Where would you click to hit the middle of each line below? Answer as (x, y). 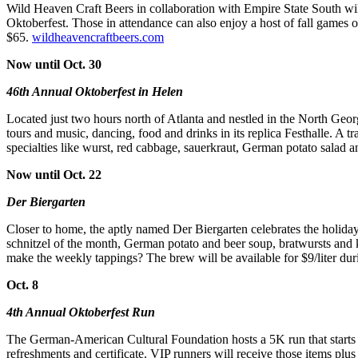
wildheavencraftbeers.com (98, 38)
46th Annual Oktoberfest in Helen (95, 92)
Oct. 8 (22, 285)
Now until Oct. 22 (54, 175)
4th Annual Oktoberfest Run (82, 312)
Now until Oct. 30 (54, 65)
